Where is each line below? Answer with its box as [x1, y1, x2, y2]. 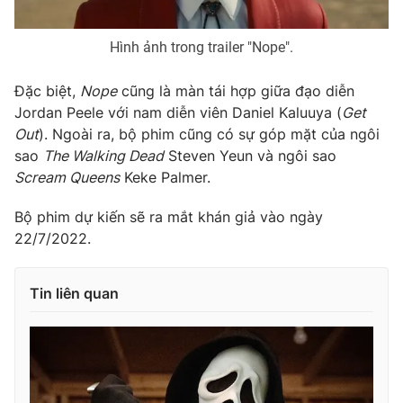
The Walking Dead [43, 147, 164, 166]
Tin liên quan [30, 284, 119, 303]
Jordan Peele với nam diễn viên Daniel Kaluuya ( [14, 103, 342, 122]
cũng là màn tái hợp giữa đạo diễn [117, 82, 354, 101]
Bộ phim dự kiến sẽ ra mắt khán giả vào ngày [14, 208, 323, 227]
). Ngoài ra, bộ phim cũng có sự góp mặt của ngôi [39, 125, 380, 144]
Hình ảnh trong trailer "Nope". [110, 39, 293, 57]
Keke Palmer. [120, 168, 210, 187]
